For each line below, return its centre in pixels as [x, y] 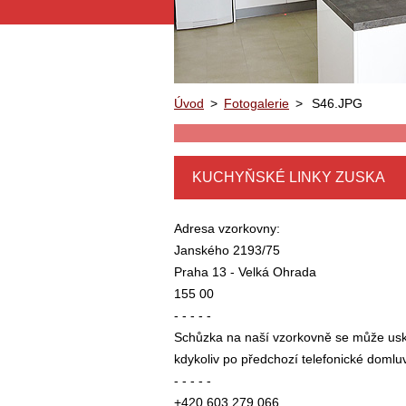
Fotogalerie [256, 103]
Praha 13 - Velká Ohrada [245, 272]
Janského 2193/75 [227, 250]
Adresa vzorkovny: [227, 228]
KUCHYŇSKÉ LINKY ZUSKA [289, 177]
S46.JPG [337, 103]
